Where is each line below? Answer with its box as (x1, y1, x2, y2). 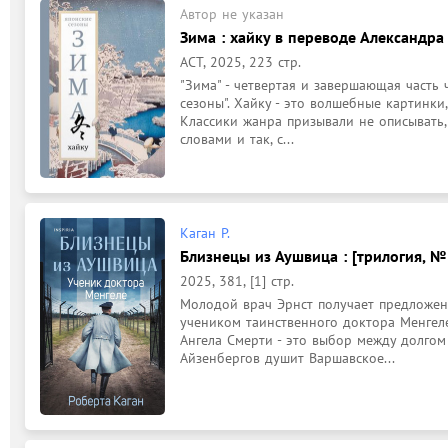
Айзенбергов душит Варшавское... (180, 349, 395, 367)
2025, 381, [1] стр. (180, 272, 294, 290)
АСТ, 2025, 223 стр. (180, 52, 301, 71)
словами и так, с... (180, 129, 294, 148)
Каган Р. (180, 224, 230, 242)
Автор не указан (180, 4, 284, 23)
